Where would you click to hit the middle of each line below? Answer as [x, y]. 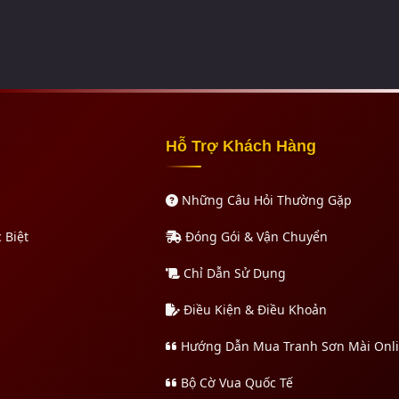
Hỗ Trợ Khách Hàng [241, 147]
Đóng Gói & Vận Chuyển [255, 237]
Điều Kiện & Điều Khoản [253, 310]
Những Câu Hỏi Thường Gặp [265, 200]
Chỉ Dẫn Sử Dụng [233, 273]
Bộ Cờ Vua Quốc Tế [235, 383]
